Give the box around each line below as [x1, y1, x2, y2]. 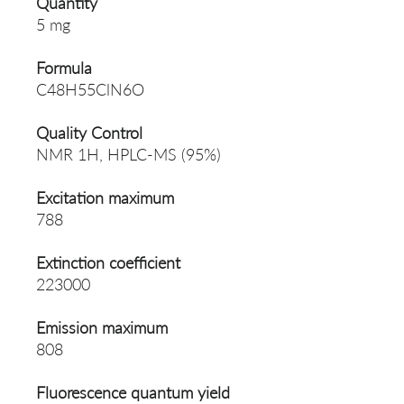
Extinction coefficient [36, 252, 180, 273]
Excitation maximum [36, 188, 174, 208]
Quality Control [36, 123, 142, 143]
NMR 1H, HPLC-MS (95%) [36, 144, 221, 165]
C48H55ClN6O [36, 79, 144, 100]
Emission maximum [36, 317, 168, 338]
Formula [36, 58, 92, 78]
